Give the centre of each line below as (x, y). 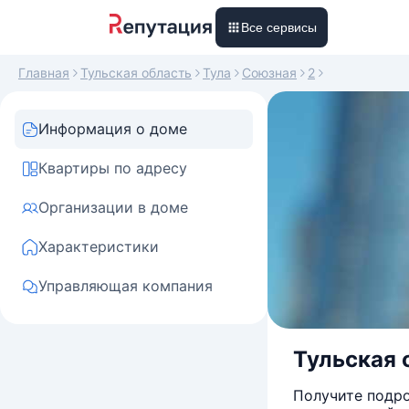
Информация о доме (113, 129)
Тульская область (136, 73)
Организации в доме (113, 207)
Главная (44, 73)
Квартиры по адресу (113, 168)
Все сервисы (279, 27)
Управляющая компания (126, 286)
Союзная (269, 73)
